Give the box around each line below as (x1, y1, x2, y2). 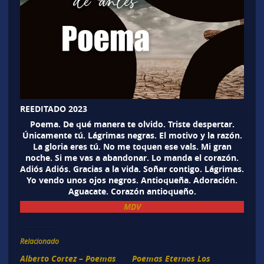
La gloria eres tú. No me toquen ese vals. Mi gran (32, 140, 232, 152)
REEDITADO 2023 (19, 103, 87, 114)
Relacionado (19, 236, 59, 246)
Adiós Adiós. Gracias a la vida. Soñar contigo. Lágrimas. (20, 163, 244, 174)
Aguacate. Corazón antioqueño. (68, 185, 196, 197)
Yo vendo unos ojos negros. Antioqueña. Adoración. (27, 174, 237, 186)
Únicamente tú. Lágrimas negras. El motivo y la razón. (22, 129, 242, 141)
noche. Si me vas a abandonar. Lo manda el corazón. (25, 151, 239, 163)
